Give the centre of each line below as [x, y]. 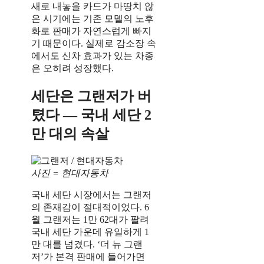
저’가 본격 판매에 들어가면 [88, 257]
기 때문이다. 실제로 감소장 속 [94, 44]
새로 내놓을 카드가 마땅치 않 [93, 6]
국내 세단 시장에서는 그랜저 [91, 195]
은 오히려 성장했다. [72, 68]
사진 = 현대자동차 [70, 173]
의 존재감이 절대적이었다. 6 [90, 207]
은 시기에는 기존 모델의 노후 [93, 19]
